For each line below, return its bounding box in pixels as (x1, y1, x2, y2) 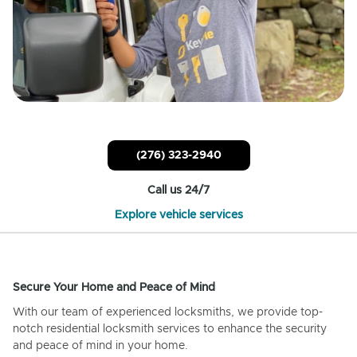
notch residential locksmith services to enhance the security (13, 323, 327, 335)
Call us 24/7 (147, 184, 210, 196)
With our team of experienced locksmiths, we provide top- (13, 306, 323, 318)
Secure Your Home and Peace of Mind (13, 281, 215, 293)
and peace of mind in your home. (13, 339, 188, 351)
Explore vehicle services (114, 209, 243, 221)
